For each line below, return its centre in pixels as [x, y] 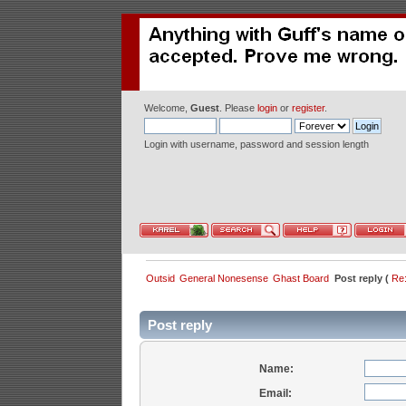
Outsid [160, 278]
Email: [275, 393]
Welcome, [168, 108]
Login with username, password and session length [257, 144]
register [309, 108]
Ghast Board [301, 278]
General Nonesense [223, 278]
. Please [239, 108]
